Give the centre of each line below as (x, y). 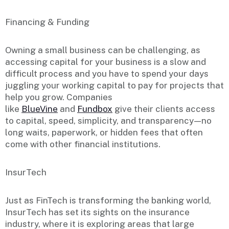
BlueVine (40, 109)
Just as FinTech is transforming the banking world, (108, 200)
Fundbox (95, 109)
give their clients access (164, 109)
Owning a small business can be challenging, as (103, 50)
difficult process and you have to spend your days (107, 73)
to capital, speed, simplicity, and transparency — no (108, 120)
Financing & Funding (47, 22)
